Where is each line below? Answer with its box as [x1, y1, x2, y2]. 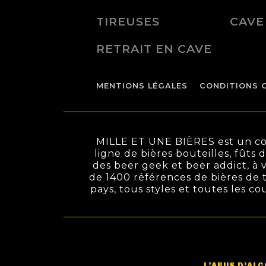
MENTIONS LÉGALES [96, 81, 188, 91]
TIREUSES [96, 14, 160, 28]
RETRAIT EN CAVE [96, 42, 212, 56]
